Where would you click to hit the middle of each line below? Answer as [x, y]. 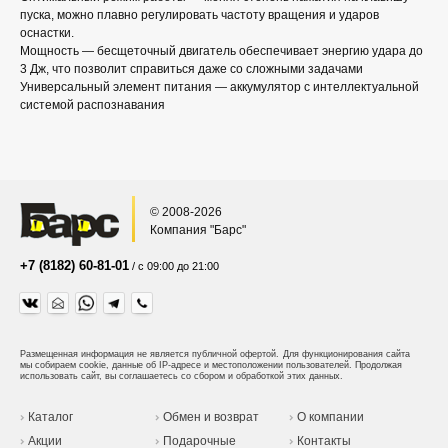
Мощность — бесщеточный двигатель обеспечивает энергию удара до [221, 51]
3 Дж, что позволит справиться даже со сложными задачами [191, 69]
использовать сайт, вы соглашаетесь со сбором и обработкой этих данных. [181, 376]
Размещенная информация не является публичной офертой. [149, 354]
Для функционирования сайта [346, 354]
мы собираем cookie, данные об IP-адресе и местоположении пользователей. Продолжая [211, 365]
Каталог [50, 417]
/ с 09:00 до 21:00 [174, 266]
